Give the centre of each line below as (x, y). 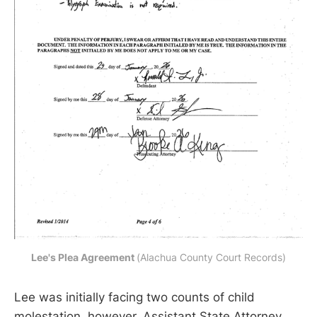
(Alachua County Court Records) (211, 258)
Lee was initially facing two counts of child (134, 298)
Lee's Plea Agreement (84, 258)
